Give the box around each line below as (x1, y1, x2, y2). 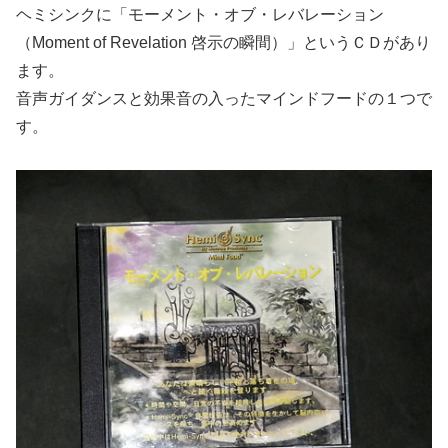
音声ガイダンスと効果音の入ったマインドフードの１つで (16, 90, 432, 108)
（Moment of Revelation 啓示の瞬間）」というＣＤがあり (16, 34, 431, 52)
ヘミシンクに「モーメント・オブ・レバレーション (16, 6, 384, 24)
